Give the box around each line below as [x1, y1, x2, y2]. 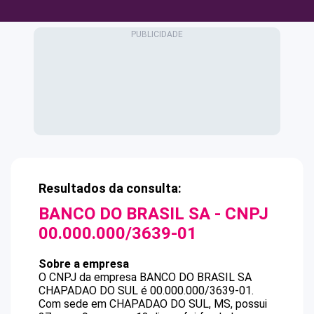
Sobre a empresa [39, 257, 129, 271]
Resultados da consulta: [39, 181, 182, 196]
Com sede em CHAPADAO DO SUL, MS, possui [39, 297, 267, 310]
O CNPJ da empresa [39, 271, 139, 284]
